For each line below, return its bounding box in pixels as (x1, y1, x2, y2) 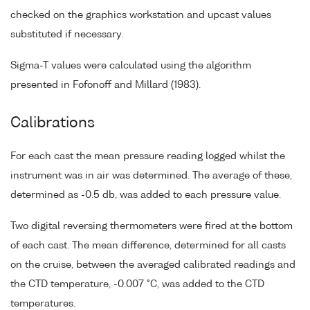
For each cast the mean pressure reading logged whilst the (10, 151, 285, 161)
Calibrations (10, 116, 95, 131)
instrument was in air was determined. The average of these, (10, 170, 292, 181)
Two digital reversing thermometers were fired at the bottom (10, 221, 293, 231)
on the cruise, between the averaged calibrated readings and (10, 259, 295, 270)
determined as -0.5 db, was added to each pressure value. (10, 190, 281, 200)
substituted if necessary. (10, 29, 123, 39)
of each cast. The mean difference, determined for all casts (10, 240, 286, 250)
